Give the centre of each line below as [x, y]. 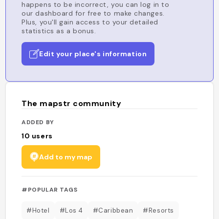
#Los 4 [71, 210]
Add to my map [66, 157]
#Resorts [158, 210]
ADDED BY [38, 122]
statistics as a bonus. [59, 31]
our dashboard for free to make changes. [93, 13]
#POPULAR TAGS [50, 189]
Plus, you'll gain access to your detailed [90, 22]
